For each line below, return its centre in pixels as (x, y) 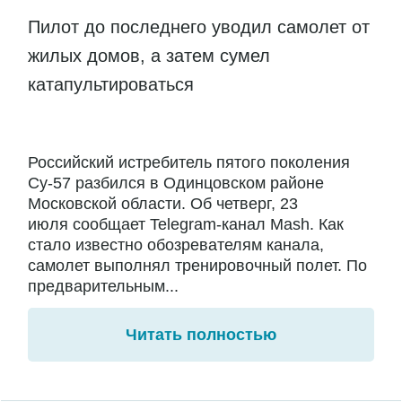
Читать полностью (201, 335)
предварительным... (103, 287)
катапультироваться (114, 85)
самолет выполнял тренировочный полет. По (197, 266)
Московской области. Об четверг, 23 (163, 204)
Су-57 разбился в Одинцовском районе (176, 184)
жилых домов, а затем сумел (149, 56)
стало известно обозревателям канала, (176, 245)
